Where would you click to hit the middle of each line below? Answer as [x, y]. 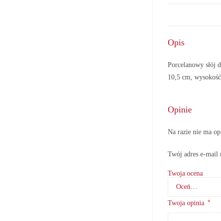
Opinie [180, 110]
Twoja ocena [185, 174]
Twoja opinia [187, 203]
